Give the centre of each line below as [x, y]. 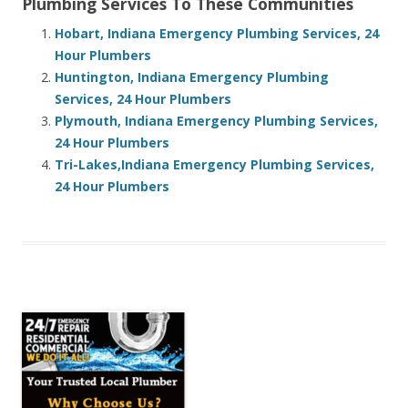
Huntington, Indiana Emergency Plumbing [192, 77]
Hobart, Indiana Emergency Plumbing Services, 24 [217, 34]
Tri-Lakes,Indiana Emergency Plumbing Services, [214, 165]
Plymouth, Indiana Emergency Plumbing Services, [216, 121]
